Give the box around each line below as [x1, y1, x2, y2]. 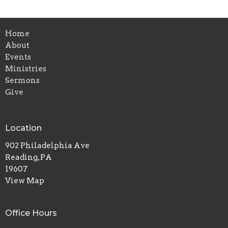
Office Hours [5, 208, 57, 218]
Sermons [5, 75, 40, 85]
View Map [5, 176, 44, 186]
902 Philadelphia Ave [5, 141, 90, 151]
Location [5, 123, 42, 133]
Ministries [5, 64, 46, 73]
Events [5, 52, 31, 62]
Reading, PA [5, 153, 52, 162]
